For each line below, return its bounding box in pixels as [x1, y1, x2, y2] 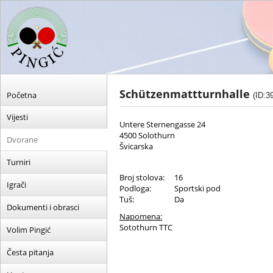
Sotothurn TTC [119, 222, 172, 233]
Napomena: [119, 211, 162, 222]
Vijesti [7, 112, 28, 122]
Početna [7, 90, 37, 101]
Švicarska [119, 141, 153, 152]
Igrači [7, 179, 26, 190]
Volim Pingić [7, 224, 51, 235]
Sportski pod [174, 183, 221, 194]
